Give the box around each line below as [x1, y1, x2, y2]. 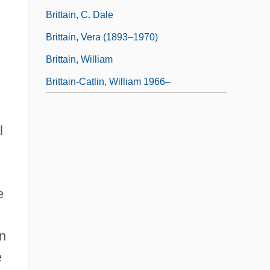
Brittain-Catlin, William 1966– [46, 76, 171, 87]
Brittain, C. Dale [46, 9, 113, 20]
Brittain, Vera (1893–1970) [46, 31, 158, 42]
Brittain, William [46, 54, 113, 64]
